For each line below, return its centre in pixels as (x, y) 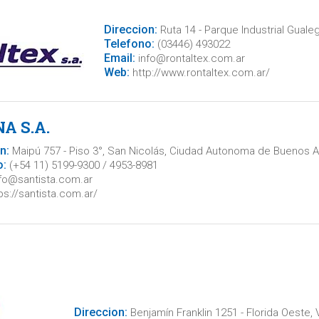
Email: (119, 58)
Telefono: (129, 44)
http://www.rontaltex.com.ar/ (199, 73)
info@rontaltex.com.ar (190, 58)
